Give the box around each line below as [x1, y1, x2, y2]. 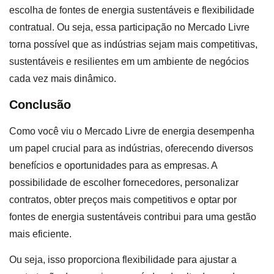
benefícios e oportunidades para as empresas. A [9, 160, 217, 171]
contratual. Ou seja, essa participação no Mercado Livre [9, 21, 250, 32]
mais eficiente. [9, 229, 74, 240]
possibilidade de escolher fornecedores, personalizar [9, 177, 239, 188]
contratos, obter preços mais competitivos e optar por [9, 194, 237, 206]
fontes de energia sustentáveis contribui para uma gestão [9, 212, 256, 223]
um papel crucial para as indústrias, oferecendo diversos [9, 143, 253, 154]
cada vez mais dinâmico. [9, 73, 126, 84]
